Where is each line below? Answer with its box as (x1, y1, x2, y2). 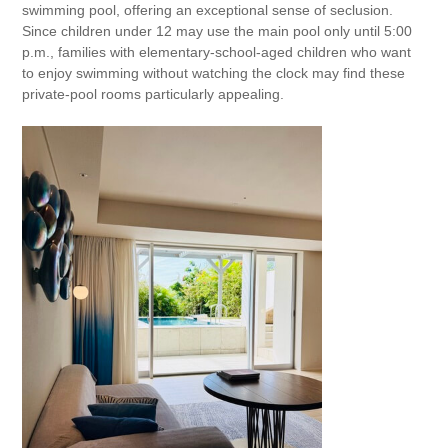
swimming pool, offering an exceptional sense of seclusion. (22, 2, 394, 18)
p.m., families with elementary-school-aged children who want (22, 44, 412, 60)
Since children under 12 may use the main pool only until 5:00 (22, 23, 413, 39)
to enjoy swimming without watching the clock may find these (22, 65, 406, 81)
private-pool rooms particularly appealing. (22, 86, 285, 102)
